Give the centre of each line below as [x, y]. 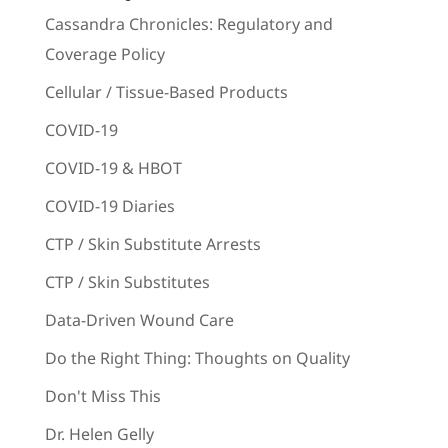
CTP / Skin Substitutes [127, 281]
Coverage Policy [104, 53]
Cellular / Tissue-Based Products [166, 91]
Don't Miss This [102, 395]
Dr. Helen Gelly [99, 433]
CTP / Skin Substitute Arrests [152, 243]
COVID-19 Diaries [109, 205]
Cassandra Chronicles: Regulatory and [188, 23]
